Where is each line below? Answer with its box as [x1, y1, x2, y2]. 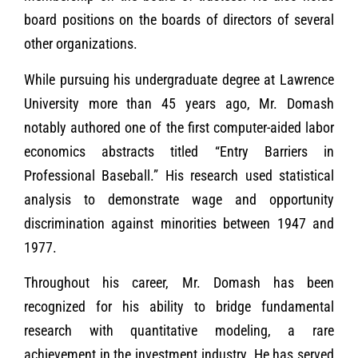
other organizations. [24, 35, 137, 53]
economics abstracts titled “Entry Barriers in [24, 142, 334, 160]
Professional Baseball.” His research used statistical [24, 166, 334, 184]
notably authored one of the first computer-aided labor [24, 118, 334, 136]
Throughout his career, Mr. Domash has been [24, 273, 334, 291]
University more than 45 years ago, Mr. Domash [24, 94, 334, 112]
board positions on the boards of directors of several [24, 11, 334, 29]
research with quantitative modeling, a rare [24, 321, 334, 339]
